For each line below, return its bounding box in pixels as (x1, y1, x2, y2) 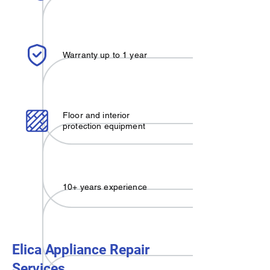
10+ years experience (63, 182, 147, 192)
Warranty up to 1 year (63, 50, 147, 60)
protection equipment (63, 121, 145, 131)
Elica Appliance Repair (12, 242, 149, 258)
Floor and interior (63, 110, 130, 120)
